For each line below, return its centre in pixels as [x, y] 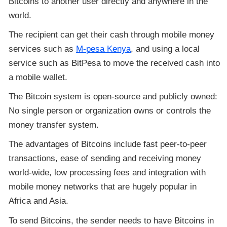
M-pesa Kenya [104, 49]
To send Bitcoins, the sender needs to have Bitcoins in [111, 220]
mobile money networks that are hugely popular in [103, 187]
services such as [43, 49]
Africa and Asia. [39, 201]
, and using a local [165, 49]
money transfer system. [54, 125]
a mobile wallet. [38, 77]
